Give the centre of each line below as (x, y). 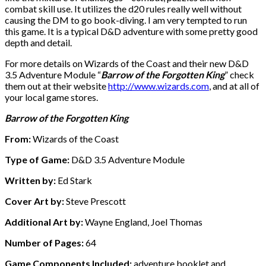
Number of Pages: (44, 242)
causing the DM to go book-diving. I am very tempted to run (126, 20)
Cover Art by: (34, 201)
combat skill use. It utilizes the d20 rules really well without (123, 8)
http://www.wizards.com (159, 85)
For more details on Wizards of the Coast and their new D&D (127, 63)
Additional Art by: (44, 221)
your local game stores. (51, 97)
